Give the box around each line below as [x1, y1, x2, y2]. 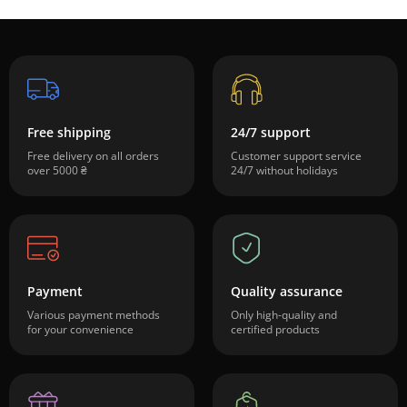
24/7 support [231, 124, 311, 141]
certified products [231, 322, 320, 337]
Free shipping [27, 124, 111, 141]
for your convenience [27, 322, 134, 337]
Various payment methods [27, 307, 160, 323]
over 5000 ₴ [27, 163, 87, 178]
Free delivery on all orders [27, 148, 159, 164]
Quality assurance [231, 283, 342, 300]
